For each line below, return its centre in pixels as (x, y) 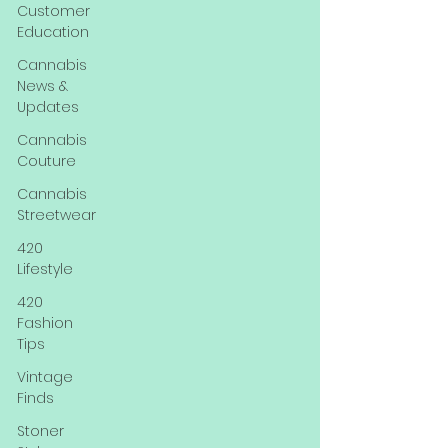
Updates (48, 107)
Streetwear (56, 215)
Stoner (40, 431)
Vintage (45, 377)
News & (42, 86)
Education (53, 32)
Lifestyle (45, 269)
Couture (46, 161)
